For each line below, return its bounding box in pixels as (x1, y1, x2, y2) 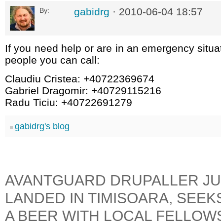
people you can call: (5, 54, 100, 66)
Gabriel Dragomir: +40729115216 (5, 85, 161, 96)
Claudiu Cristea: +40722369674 (5, 73, 154, 84)
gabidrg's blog (15, 121, 70, 131)
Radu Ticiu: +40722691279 (5, 97, 132, 108)
